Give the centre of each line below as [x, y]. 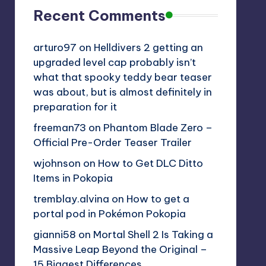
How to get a [158, 199]
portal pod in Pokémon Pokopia [109, 213]
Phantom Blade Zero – [158, 127]
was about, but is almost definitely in [122, 92]
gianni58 [54, 234]
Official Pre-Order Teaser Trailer [112, 142]
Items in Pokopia [73, 178]
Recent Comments [99, 15]
